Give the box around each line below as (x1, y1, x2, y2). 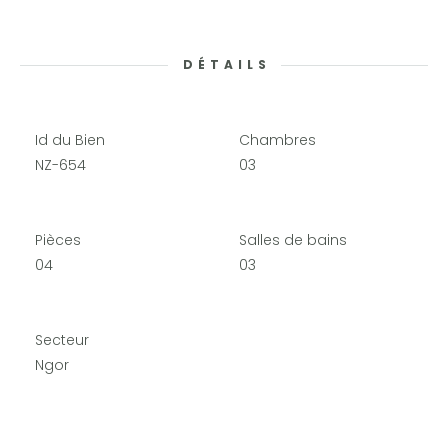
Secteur (35, 330, 89, 350)
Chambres (239, 130, 316, 150)
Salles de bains (239, 230, 347, 250)
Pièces (35, 230, 81, 250)
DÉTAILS (182, 56, 271, 73)
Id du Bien (35, 130, 105, 150)
